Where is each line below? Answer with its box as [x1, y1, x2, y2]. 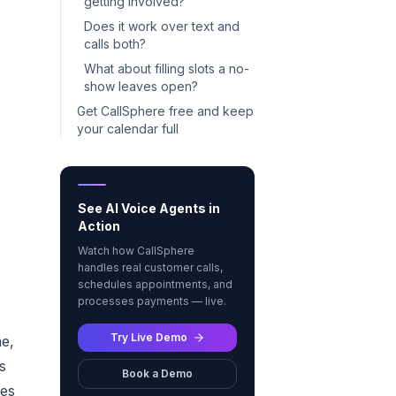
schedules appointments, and [78, 278, 232, 291]
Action [78, 218, 120, 233]
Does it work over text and [84, 19, 240, 34]
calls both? [84, 36, 146, 51]
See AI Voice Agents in [78, 201, 220, 216]
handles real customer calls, [78, 261, 223, 274]
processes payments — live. [78, 294, 226, 308]
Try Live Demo [110, 331, 187, 344]
